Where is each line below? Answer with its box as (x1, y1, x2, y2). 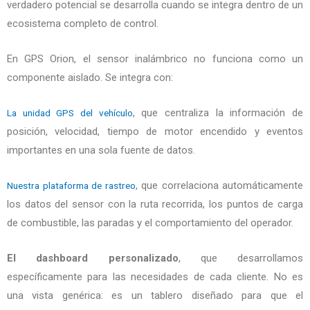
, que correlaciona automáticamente (135, 179, 303, 192)
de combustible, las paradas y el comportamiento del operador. (7, 217, 293, 230)
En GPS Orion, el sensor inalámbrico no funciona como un (7, 53, 303, 66)
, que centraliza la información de (132, 107, 304, 120)
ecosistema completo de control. (7, 17, 158, 30)
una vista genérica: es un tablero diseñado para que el (7, 289, 303, 302)
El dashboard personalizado (7, 252, 179, 265)
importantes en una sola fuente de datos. (7, 144, 195, 157)
